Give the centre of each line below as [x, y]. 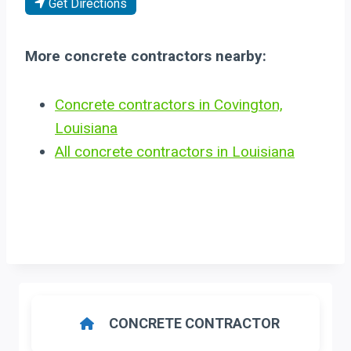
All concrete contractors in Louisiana [175, 151]
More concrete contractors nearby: [146, 56]
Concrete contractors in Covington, [169, 104]
